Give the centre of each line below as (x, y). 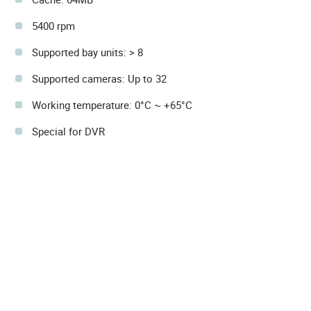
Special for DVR (68, 132)
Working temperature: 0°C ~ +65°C (112, 105)
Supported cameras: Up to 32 (99, 79)
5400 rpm (53, 26)
